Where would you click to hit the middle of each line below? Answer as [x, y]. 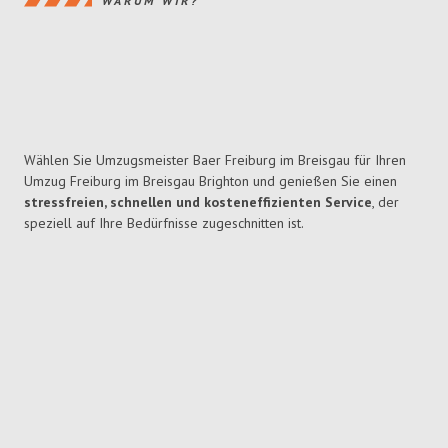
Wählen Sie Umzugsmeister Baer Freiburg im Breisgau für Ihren [215, 160]
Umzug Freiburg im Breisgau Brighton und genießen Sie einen [210, 181]
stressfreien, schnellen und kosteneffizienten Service [198, 202]
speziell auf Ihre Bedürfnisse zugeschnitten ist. [164, 223]
